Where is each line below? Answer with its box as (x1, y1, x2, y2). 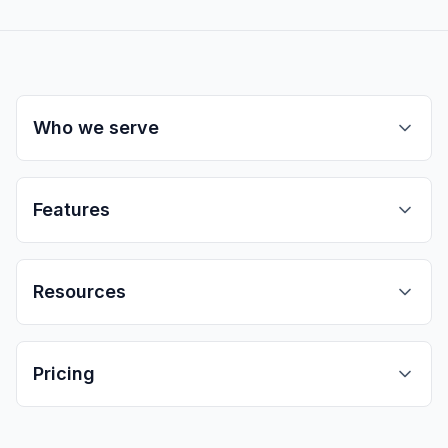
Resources (33, 281, 126, 302)
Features (33, 199, 110, 220)
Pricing (33, 363, 95, 384)
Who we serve (33, 117, 159, 138)
